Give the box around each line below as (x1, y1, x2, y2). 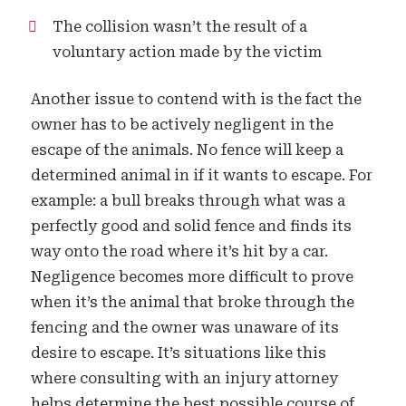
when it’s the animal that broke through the (31, 294, 355, 311)
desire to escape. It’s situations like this (31, 344, 327, 362)
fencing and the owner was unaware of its (31, 319, 340, 336)
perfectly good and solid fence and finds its (31, 217, 353, 235)
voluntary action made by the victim (53, 43, 323, 61)
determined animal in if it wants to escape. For (31, 167, 373, 184)
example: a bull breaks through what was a (31, 192, 346, 209)
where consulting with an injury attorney (31, 370, 339, 387)
